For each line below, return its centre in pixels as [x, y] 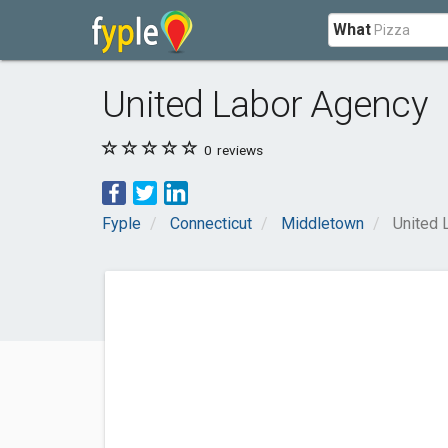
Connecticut [211, 223]
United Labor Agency [265, 104]
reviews [238, 150]
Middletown [322, 223]
